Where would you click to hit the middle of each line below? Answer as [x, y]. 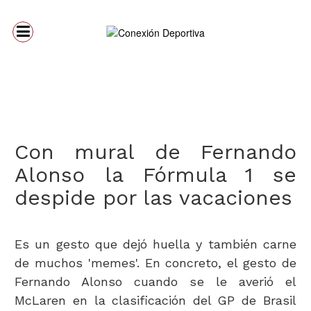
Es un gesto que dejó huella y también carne [155, 244]
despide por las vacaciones [154, 197]
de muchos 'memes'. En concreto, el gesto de [155, 263]
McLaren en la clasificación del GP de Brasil [155, 300]
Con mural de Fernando [155, 152]
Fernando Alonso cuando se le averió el [155, 281]
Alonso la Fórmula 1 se [155, 175]
